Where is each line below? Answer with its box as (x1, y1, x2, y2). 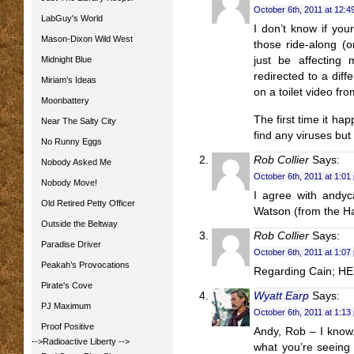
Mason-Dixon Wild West (41, 34, 133, 43)
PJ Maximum (41, 301, 91, 311)
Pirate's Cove (41, 281, 92, 290)
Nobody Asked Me (41, 157, 111, 167)
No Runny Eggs (41, 137, 102, 146)
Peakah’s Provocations (41, 260, 130, 269)
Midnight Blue (41, 55, 92, 64)
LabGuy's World (41, 13, 103, 23)
